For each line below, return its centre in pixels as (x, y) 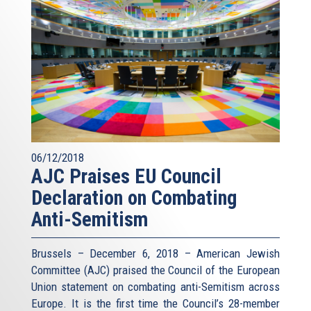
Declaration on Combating (134, 197)
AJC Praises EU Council (126, 176)
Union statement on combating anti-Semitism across (155, 286)
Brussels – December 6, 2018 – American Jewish (155, 253)
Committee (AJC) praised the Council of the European (155, 270)
